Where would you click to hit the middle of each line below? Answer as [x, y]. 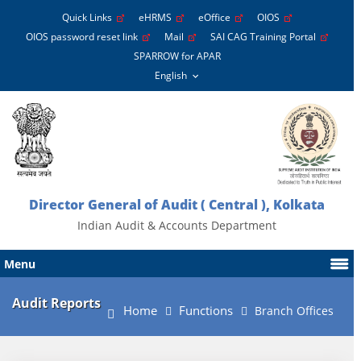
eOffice [217, 17]
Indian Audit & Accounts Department [177, 225]
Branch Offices [295, 311]
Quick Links [90, 17]
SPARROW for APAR [177, 56]
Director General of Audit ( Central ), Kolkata [177, 205]
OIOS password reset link [85, 37]
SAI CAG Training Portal [266, 37]
